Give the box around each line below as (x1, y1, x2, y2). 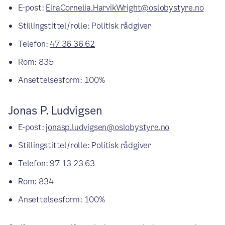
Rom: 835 (18, 56, 54, 68)
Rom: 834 (18, 176, 54, 187)
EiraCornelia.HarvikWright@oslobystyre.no (46, 2, 204, 14)
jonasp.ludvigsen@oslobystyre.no (46, 122, 170, 133)
